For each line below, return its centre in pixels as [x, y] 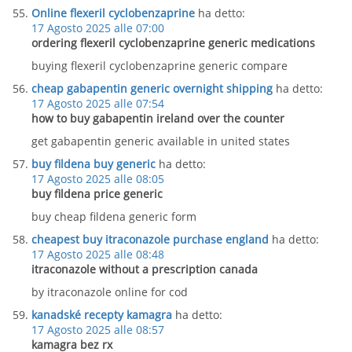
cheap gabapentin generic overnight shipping [152, 88]
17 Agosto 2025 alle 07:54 [98, 103]
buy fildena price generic [97, 194]
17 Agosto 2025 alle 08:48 [98, 254]
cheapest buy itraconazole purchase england [150, 239]
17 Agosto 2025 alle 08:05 [98, 179]
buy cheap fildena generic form [114, 216]
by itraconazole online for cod [110, 292]
